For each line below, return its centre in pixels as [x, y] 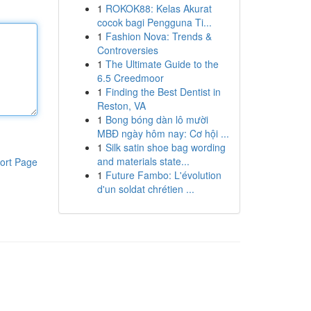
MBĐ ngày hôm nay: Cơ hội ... [163, 133]
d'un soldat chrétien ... [145, 189]
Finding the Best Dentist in [163, 92]
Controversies [127, 50]
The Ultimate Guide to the [162, 64]
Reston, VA [121, 106]
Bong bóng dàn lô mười [157, 119]
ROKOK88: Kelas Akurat [158, 8]
